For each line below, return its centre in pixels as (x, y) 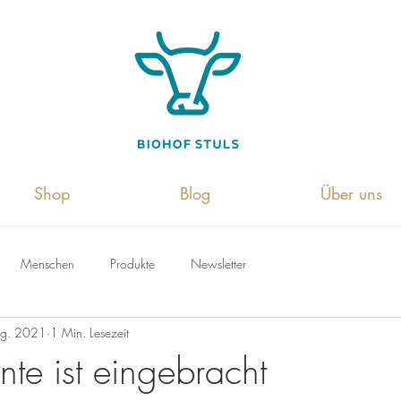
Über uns (351, 193)
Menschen (47, 263)
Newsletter (218, 263)
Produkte (132, 263)
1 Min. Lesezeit (90, 332)
